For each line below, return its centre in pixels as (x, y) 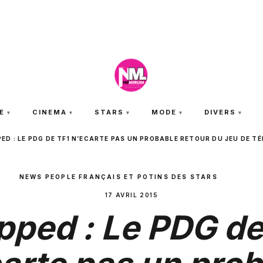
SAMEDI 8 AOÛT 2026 (131, 11)
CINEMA (50, 112)
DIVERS (220, 112)
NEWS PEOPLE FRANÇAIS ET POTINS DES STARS (120, 177)
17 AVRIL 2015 (131, 195)
